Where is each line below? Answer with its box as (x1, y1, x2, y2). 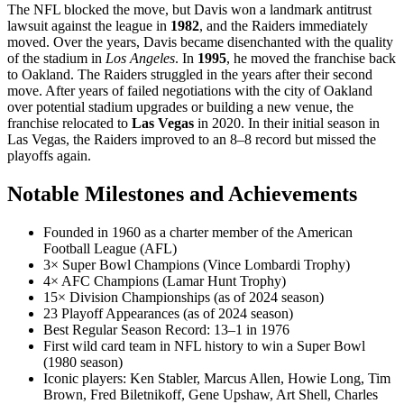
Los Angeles (106, 50, 175, 67)
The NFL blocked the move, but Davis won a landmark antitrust (7, 2, 372, 18)
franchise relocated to (7, 115, 132, 132)
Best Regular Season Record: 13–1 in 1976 (43, 322, 289, 338)
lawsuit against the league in (7, 18, 170, 34)
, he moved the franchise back (226, 50, 396, 67)
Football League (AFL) (43, 241, 177, 257)
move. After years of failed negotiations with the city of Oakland (7, 83, 372, 99)
